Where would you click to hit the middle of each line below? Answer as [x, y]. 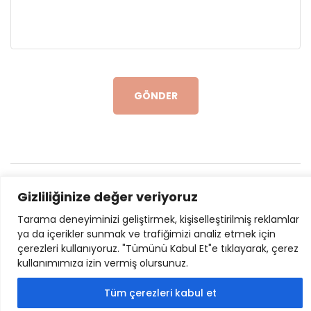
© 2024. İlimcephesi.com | [118, 189]
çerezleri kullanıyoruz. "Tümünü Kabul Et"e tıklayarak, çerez [158, 248]
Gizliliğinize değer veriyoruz [108, 196]
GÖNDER [155, 96]
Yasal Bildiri [233, 189]
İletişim [155, 208]
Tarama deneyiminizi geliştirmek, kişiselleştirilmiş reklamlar [158, 219]
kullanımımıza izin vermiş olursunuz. [103, 263]
